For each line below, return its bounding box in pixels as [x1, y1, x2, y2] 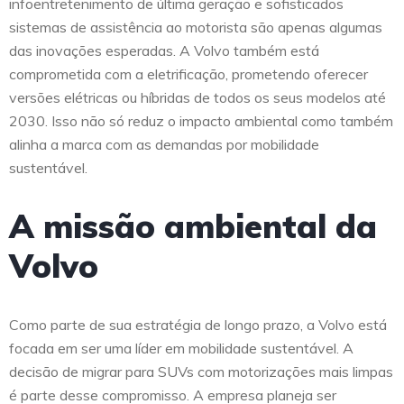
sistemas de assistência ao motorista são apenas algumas [9, 18, 382, 37]
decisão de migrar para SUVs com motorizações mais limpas [9, 363, 393, 381]
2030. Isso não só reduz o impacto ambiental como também [9, 112, 393, 131]
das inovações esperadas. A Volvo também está [9, 41, 319, 60]
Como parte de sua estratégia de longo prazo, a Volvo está [9, 316, 387, 335]
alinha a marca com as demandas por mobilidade [9, 135, 319, 154]
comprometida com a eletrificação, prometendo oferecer [9, 65, 368, 84]
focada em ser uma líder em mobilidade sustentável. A [9, 339, 353, 358]
